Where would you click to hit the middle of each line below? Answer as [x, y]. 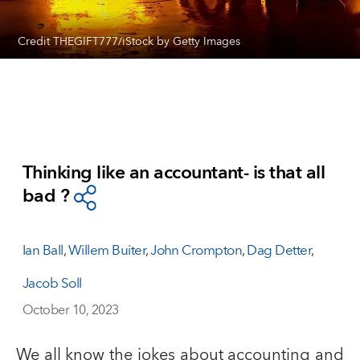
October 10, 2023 [71, 310]
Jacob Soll [52, 283]
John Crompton [196, 250]
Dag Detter [279, 250]
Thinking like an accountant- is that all [174, 173]
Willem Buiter [107, 250]
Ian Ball [43, 250]
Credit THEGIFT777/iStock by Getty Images [129, 42]
